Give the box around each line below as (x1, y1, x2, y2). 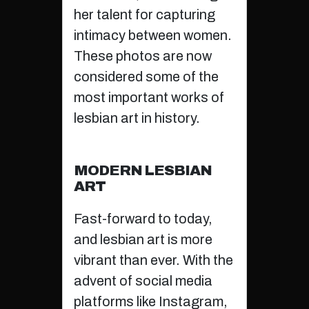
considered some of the (73, 69, 219, 85)
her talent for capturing (73, 7, 215, 23)
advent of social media (73, 273, 212, 289)
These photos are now (73, 48, 212, 64)
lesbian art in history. (73, 110, 200, 126)
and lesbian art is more (73, 232, 212, 248)
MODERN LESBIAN (73, 163, 212, 179)
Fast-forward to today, (73, 211, 212, 227)
